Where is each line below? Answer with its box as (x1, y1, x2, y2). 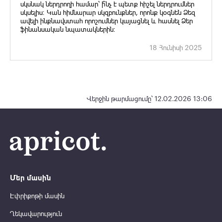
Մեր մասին (10, 173, 51, 182)
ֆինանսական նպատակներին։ (20, 26, 115, 33)
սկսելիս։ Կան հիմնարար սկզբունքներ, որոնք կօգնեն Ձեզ (20, 9, 195, 16)
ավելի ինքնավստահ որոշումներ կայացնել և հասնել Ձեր (20, 17, 193, 25)
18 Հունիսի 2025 (150, 44, 202, 52)
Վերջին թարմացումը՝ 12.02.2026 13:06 (87, 95, 212, 103)
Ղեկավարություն (10, 210, 62, 218)
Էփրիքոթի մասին (10, 192, 64, 200)
